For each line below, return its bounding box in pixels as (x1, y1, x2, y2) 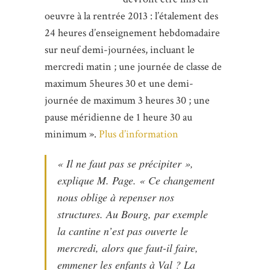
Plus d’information (99, 127, 178, 141)
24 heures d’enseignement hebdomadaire (45, 25, 220, 40)
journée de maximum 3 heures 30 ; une (45, 93, 210, 107)
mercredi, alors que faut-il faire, (57, 240, 198, 255)
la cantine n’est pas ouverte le (57, 223, 188, 238)
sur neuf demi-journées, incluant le (45, 42, 195, 57)
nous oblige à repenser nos (57, 189, 174, 204)
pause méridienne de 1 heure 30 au (45, 110, 192, 124)
